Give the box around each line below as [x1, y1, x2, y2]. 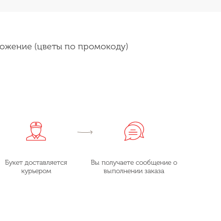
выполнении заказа [104, 167, 165, 175]
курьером [21, 167, 51, 175]
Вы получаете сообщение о [91, 158, 178, 167]
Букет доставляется [5, 158, 68, 167]
